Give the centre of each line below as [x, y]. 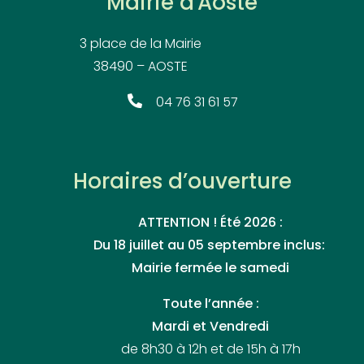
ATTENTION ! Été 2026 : [211, 223]
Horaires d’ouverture [182, 183]
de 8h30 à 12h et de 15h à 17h [210, 350]
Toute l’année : [210, 304]
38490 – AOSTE [141, 67]
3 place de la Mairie [141, 44]
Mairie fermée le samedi [211, 269]
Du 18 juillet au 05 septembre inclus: [210, 246]
